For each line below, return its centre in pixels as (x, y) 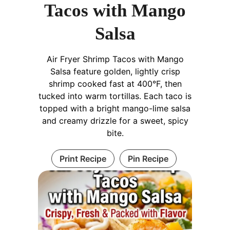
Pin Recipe (148, 159)
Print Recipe (83, 159)
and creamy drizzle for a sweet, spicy (115, 121)
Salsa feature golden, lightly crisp (115, 72)
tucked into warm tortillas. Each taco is (115, 96)
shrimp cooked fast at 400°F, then (115, 84)
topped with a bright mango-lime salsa (115, 109)
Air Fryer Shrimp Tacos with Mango (115, 59)
